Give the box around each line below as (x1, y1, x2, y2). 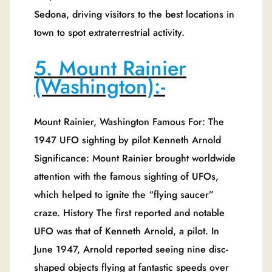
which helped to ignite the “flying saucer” (34, 187, 214, 202)
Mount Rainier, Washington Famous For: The (34, 114, 224, 129)
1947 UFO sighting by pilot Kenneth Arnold (34, 132, 221, 147)
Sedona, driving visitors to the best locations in (34, 7, 234, 22)
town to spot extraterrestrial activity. (34, 25, 185, 40)
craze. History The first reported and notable (34, 205, 225, 220)
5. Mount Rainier (34, 53, 186, 83)
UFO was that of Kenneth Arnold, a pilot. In (34, 223, 219, 238)
